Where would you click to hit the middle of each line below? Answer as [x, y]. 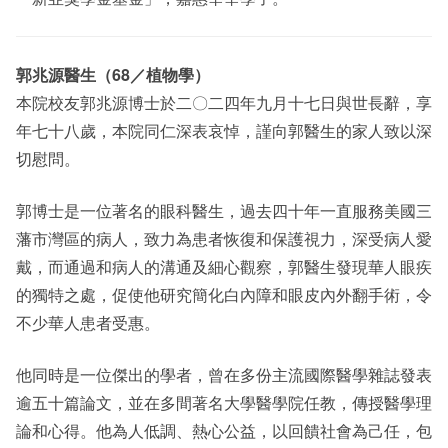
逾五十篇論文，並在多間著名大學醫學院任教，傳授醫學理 [224, 402]
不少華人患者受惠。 [88, 322]
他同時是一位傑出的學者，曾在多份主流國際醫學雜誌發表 [224, 374]
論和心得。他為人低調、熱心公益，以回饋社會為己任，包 [224, 430]
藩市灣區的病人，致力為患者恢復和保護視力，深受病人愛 [224, 238]
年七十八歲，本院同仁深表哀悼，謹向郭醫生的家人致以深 [224, 130]
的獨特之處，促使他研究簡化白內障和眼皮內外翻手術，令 [224, 294]
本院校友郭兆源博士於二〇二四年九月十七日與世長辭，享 [224, 102]
